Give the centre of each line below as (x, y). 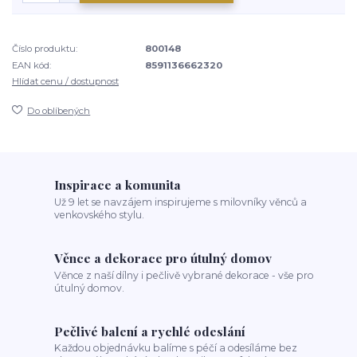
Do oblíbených (59, 110)
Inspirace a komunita (118, 185)
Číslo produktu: (45, 49)
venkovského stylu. (100, 214)
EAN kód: (31, 65)
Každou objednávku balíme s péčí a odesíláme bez (176, 348)
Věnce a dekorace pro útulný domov (163, 257)
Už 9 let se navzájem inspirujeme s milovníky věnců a (181, 202)
